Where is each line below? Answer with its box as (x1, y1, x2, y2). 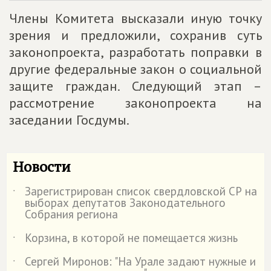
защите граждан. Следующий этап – (9, 77, 262, 94)
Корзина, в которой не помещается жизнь (25, 230, 238, 245)
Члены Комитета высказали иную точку (9, 9, 262, 27)
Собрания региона (25, 206, 118, 221)
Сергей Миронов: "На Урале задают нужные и (25, 253, 256, 269)
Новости (13, 156, 71, 176)
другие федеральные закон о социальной (9, 60, 262, 77)
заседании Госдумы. (9, 111, 129, 128)
